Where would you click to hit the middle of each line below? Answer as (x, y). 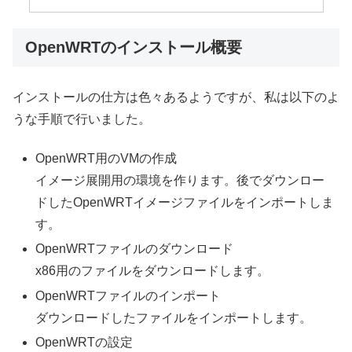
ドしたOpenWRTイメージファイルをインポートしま (185, 203)
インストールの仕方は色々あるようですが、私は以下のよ (176, 97)
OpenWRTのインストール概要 (134, 47)
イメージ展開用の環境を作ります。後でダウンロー (180, 181)
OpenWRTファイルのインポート (128, 295)
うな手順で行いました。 (82, 119)
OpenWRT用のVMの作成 (106, 159)
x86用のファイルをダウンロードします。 (153, 271)
